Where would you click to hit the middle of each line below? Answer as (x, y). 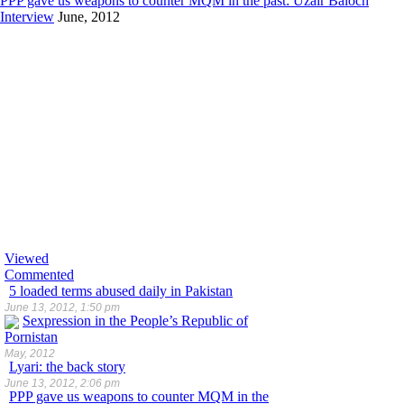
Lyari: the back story (67, 367)
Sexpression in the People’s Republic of (135, 321)
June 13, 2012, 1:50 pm (62, 308)
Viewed (27, 258)
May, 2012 (30, 354)
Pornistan (31, 337)
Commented (39, 275)
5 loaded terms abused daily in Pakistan (121, 291)
